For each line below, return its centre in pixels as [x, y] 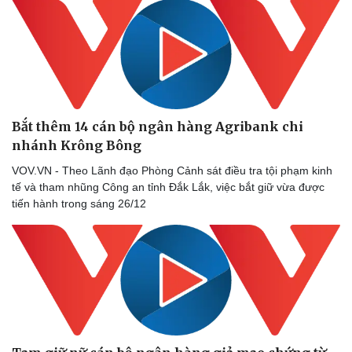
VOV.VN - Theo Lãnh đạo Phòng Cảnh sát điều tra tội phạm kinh [172, 170]
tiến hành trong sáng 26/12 [79, 203]
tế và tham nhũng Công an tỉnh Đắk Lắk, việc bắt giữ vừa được [168, 187]
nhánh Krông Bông [77, 145]
